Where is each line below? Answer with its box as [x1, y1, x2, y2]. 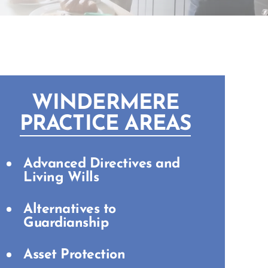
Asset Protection [23, 248, 125, 262]
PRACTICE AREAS [19, 114, 191, 135]
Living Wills [23, 171, 99, 185]
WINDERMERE [31, 93, 179, 114]
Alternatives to [23, 203, 116, 217]
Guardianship [23, 217, 108, 230]
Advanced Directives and [23, 157, 180, 171]
